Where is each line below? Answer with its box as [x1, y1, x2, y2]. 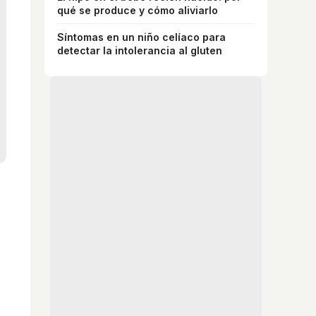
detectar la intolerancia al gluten [57, 44, 222, 56]
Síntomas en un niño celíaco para [57, 30, 226, 43]
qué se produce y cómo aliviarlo [57, 4, 218, 16]
